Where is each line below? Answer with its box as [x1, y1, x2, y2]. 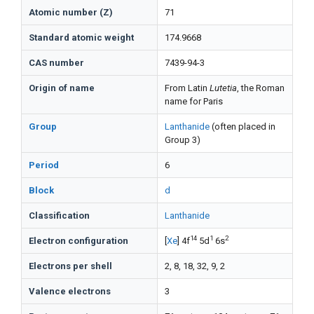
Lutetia [210, 83, 237, 93]
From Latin [165, 83, 210, 93]
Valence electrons [29, 286, 111, 296]
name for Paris [165, 96, 223, 107]
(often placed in [210, 121, 275, 132]
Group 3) [165, 135, 200, 145]
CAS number [29, 57, 84, 68]
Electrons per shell [29, 261, 112, 271]
